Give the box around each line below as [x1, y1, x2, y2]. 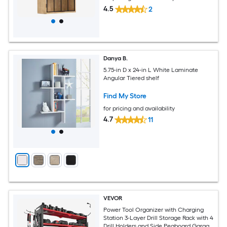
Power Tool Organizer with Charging [103, 206, 204, 213]
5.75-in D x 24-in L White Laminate [103, 66, 199, 73]
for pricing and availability [103, 104, 175, 112]
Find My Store [103, 91, 147, 100]
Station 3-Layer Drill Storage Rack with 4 [103, 214, 214, 221]
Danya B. [103, 54, 128, 62]
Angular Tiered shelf [103, 74, 160, 82]
